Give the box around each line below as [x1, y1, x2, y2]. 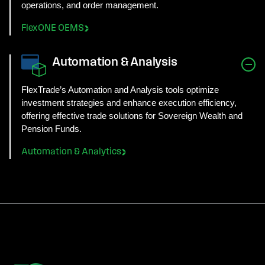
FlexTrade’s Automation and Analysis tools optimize [21, 84, 219, 95]
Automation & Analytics [21, 147, 121, 157]
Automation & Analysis [52, 56, 177, 69]
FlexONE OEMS [21, 23, 84, 33]
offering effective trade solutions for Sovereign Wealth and [21, 110, 243, 121]
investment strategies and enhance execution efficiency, [21, 97, 237, 108]
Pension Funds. [21, 123, 82, 134]
